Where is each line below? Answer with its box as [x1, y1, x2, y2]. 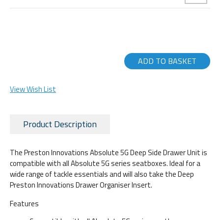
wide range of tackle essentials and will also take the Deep [10, 168, 194, 180]
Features [10, 198, 39, 209]
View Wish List [10, 83, 56, 95]
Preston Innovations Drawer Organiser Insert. [10, 179, 152, 191]
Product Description [23, 117, 97, 131]
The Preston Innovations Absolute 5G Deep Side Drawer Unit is [10, 147, 207, 159]
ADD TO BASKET [138, 55, 196, 67]
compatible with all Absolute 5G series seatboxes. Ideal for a [10, 158, 200, 169]
